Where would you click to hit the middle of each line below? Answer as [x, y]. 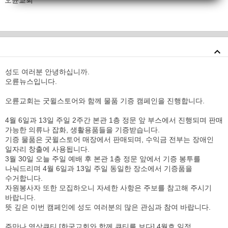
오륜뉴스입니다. [31, 81]
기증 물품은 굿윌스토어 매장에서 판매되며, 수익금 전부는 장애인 [109, 139]
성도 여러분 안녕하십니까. [47, 72]
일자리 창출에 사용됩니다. [47, 149]
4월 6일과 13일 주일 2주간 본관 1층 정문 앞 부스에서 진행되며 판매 [114, 120]
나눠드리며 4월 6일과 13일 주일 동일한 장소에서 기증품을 [99, 168]
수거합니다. [24, 178]
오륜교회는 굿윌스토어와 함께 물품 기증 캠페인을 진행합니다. [105, 101]
